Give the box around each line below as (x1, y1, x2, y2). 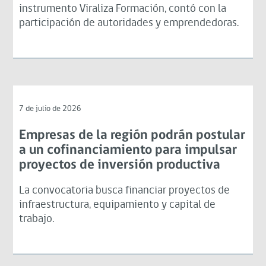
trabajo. (19, 213, 55, 225)
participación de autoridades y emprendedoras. (19, 17, 239, 29)
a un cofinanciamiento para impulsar (19, 143, 237, 157)
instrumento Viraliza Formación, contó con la (19, 3, 227, 15)
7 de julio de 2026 (19, 104, 82, 113)
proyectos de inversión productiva (19, 158, 221, 172)
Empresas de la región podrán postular (19, 128, 246, 142)
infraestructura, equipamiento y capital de (19, 199, 216, 211)
